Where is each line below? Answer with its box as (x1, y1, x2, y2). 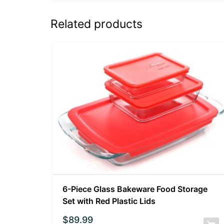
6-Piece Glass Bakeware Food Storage (62, 184, 207, 194)
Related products (50, 17, 142, 31)
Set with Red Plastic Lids (62, 196, 155, 206)
